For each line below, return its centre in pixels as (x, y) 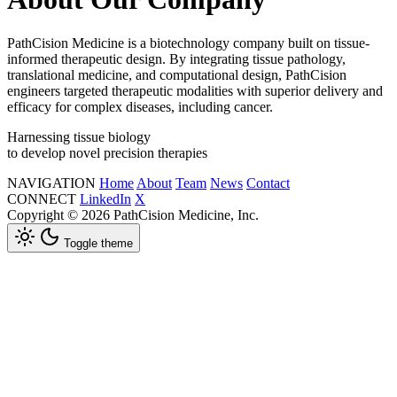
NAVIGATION (51, 183)
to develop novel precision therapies (107, 152)
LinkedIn (105, 198)
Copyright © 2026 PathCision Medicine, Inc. (133, 214)
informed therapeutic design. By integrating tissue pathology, (176, 58)
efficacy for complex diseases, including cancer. (140, 106)
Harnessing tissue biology (79, 136)
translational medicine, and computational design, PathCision (177, 74)
